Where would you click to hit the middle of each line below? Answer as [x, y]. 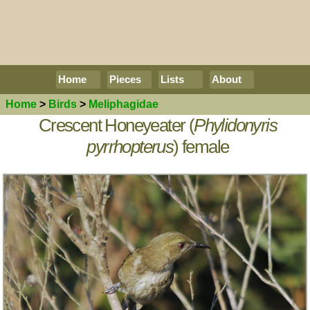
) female [201, 146]
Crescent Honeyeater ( [116, 125]
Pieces [125, 79]
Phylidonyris [236, 125]
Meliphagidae [124, 104]
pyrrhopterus [130, 146]
